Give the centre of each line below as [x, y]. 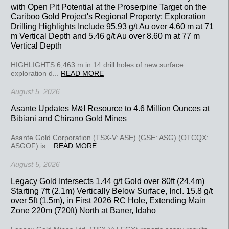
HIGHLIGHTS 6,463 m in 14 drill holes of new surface [97, 65]
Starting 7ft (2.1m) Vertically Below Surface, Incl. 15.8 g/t [112, 190]
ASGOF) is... [32, 145]
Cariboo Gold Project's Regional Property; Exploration [109, 16]
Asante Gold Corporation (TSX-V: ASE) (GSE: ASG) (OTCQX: [110, 137]
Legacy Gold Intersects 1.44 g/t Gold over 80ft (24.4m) [108, 181]
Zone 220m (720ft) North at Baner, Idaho [84, 210]
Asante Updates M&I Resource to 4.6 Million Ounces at [110, 108]
